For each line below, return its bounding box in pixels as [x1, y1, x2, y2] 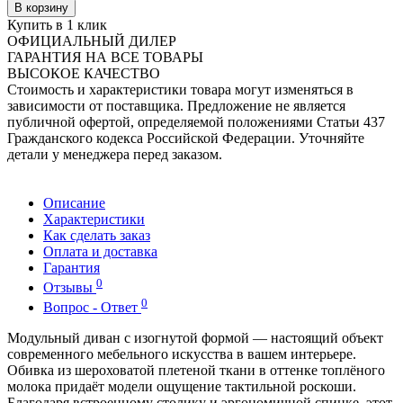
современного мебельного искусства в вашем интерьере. [7, 346, 356, 363]
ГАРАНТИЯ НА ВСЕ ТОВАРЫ [7, 49, 203, 65]
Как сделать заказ [43, 227, 150, 243]
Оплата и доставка [43, 243, 157, 259]
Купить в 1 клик [7, 16, 107, 32]
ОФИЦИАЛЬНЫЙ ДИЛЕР [7, 32, 176, 49]
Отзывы [43, 280, 96, 296]
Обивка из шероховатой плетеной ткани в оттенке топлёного [7, 363, 385, 379]
